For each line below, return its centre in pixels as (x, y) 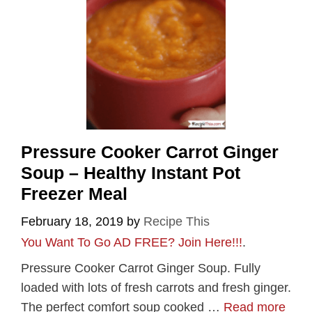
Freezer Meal (74, 193)
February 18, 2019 (72, 221)
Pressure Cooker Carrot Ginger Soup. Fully (141, 268)
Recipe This (177, 221)
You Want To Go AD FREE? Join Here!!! (132, 242)
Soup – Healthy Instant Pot (131, 172)
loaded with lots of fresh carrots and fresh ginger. (156, 287)
